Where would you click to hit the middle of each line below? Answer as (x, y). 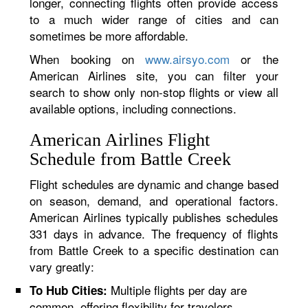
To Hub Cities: (69, 290)
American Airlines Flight (120, 140)
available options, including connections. (133, 108)
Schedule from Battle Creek (131, 159)
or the (254, 59)
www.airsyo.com (188, 59)
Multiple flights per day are (177, 290)
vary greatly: (62, 266)
